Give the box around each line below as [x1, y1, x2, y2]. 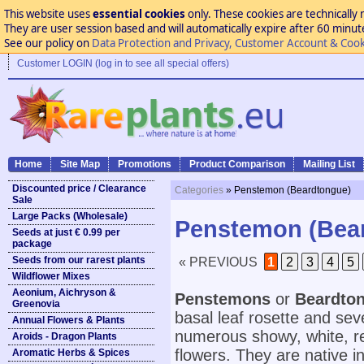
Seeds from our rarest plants [12, 254, 145, 266]
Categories [175, 184, 223, 196]
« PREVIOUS [179, 254, 264, 269]
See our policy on [3, 36, 92, 50]
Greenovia [12, 298, 60, 310]
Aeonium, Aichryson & [12, 287, 116, 298]
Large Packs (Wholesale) [12, 210, 128, 222]
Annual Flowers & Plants [12, 314, 125, 326]
